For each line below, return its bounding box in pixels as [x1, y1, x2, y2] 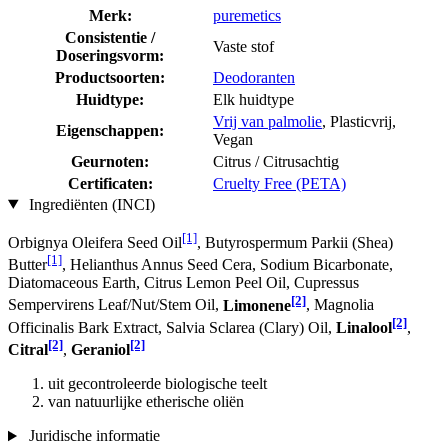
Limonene [223, 296, 291, 314]
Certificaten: [67, 174, 153, 192]
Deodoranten [213, 68, 295, 86]
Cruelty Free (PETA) [213, 174, 346, 192]
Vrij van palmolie [213, 112, 322, 130]
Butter [8, 256, 47, 274]
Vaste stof [213, 37, 274, 55]
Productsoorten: [55, 68, 165, 86]
